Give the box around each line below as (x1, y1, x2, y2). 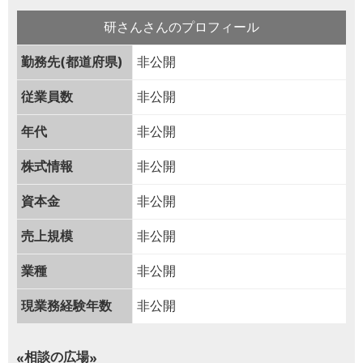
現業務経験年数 (21, 297, 112, 314)
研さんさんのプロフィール (104, 19, 259, 36)
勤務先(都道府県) (21, 53, 123, 70)
